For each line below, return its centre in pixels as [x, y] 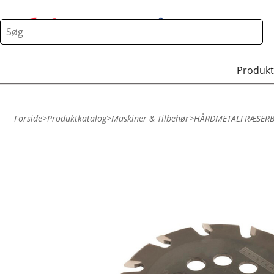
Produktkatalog [77, 118]
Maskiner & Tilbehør [150, 118]
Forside [28, 118]
